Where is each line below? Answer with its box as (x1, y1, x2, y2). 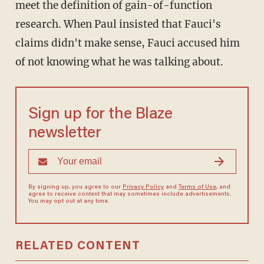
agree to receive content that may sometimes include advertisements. (28, 192, 232, 198)
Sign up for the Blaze (28, 107, 173, 123)
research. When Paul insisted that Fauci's (15, 18, 221, 31)
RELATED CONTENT (15, 240, 140, 253)
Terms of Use (178, 184, 216, 191)
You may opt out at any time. (28, 199, 110, 205)
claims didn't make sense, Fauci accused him (15, 37, 240, 50)
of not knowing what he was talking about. (15, 55, 223, 69)
